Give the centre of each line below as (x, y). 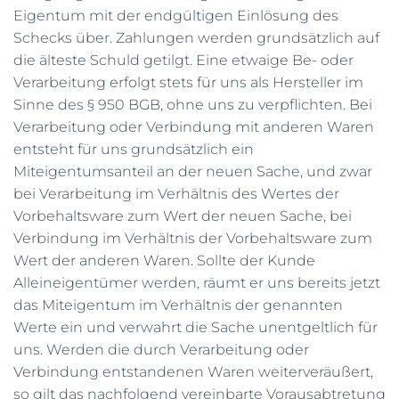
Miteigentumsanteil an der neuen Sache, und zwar (193, 171)
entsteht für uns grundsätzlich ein (134, 149)
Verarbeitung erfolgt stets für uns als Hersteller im (188, 82)
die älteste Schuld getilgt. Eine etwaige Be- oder (183, 60)
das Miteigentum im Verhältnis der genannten (178, 305)
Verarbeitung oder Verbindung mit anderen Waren (194, 127)
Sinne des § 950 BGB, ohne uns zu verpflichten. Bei (193, 105)
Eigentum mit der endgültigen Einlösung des (176, 16)
